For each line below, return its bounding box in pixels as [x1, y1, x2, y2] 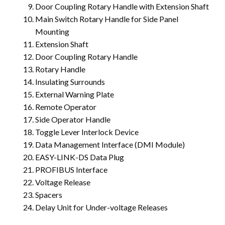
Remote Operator [35, 101, 97, 111]
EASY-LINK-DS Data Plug [35, 152, 125, 162]
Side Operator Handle [35, 114, 111, 124]
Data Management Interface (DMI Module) [35, 139, 185, 149]
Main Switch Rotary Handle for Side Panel [35, 14, 179, 24]
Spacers [35, 189, 63, 199]
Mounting [35, 26, 70, 36]
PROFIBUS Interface [35, 164, 108, 174]
